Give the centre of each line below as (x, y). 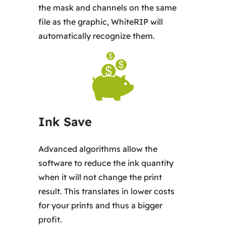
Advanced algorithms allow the (98, 149)
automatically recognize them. (97, 36)
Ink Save (65, 121)
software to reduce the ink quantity (106, 163)
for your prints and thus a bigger (101, 205)
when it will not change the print (100, 177)
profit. (50, 219)
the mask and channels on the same (108, 7)
